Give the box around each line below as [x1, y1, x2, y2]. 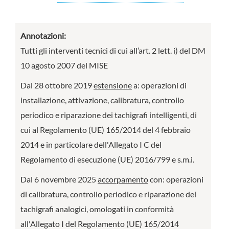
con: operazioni [148, 174, 203, 184]
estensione [94, 80, 132, 90]
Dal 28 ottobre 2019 [20, 80, 94, 90]
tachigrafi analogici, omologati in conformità [20, 204, 174, 214]
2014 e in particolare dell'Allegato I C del [20, 140, 162, 149]
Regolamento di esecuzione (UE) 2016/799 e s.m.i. [20, 154, 194, 164]
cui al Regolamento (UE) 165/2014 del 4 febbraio [20, 125, 191, 134]
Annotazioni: [20, 31, 67, 40]
